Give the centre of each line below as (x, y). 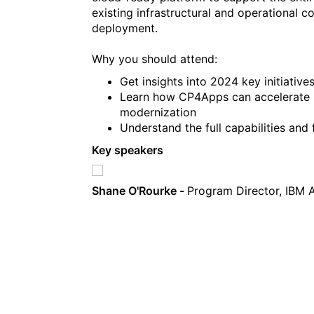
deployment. (125, 28)
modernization (158, 112)
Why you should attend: (155, 59)
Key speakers (128, 150)
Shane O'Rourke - (140, 190)
